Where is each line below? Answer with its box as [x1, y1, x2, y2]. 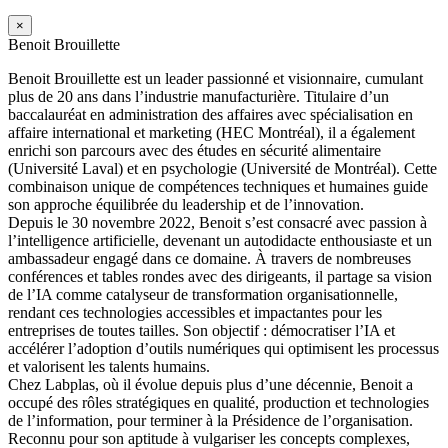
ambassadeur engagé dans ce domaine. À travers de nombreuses [8, 249, 411, 267]
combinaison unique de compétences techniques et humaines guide [8, 177, 428, 195]
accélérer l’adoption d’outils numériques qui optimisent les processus [8, 339, 439, 357]
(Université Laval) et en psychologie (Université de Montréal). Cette [8, 159, 437, 177]
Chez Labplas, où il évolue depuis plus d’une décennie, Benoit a [8, 375, 413, 393]
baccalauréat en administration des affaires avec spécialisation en [8, 105, 413, 123]
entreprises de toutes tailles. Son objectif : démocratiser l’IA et [8, 321, 395, 339]
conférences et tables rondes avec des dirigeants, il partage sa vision [8, 267, 432, 285]
